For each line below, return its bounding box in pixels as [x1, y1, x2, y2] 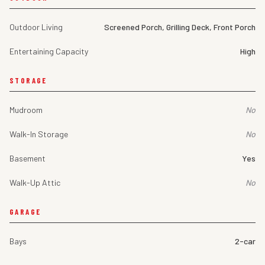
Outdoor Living [9, 22, 63, 33]
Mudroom [9, 105, 43, 115]
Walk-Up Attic [9, 177, 60, 188]
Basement [9, 153, 46, 164]
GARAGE [9, 207, 41, 217]
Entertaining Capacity [9, 46, 88, 57]
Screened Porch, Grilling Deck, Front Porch [104, 22, 256, 33]
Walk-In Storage [9, 129, 68, 140]
